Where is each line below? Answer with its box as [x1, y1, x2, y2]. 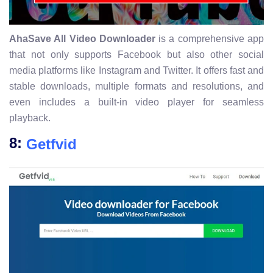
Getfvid [26, 135, 77, 152]
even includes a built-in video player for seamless [9, 97, 264, 108]
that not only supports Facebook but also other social [9, 49, 264, 60]
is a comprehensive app [155, 34, 264, 44]
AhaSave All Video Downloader [9, 34, 155, 44]
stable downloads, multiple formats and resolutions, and [9, 81, 264, 92]
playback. [9, 113, 51, 124]
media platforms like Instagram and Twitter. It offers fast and [9, 65, 264, 76]
